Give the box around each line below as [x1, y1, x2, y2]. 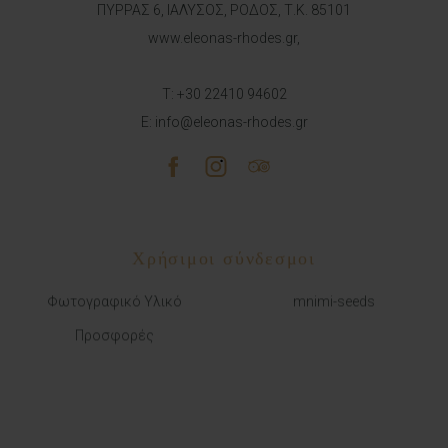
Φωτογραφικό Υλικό [47, 291, 182, 308]
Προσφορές [75, 325, 154, 342]
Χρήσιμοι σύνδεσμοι [131, 245, 317, 267]
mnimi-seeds [292, 291, 375, 308]
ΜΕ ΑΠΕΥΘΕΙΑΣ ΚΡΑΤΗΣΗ [97, 411, 351, 433]
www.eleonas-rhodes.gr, [148, 29, 300, 46]
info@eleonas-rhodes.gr [154, 113, 308, 130]
